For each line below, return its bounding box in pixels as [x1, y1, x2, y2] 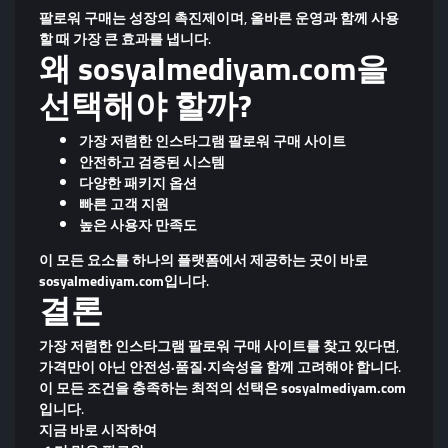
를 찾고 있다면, [306, 332, 399, 359]
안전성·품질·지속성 [129, 353, 249, 380]
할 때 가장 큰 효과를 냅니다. [39, 25, 211, 52]
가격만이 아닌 [39, 353, 129, 380]
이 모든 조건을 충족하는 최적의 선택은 [39, 374, 281, 401]
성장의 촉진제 [129, 4, 216, 31]
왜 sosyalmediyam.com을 [39, 38, 388, 98]
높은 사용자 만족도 [79, 211, 197, 238]
